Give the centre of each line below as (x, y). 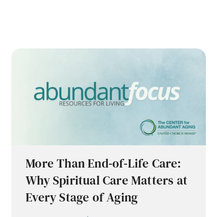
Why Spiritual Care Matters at (107, 180)
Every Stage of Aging (82, 197)
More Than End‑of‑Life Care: (104, 163)
